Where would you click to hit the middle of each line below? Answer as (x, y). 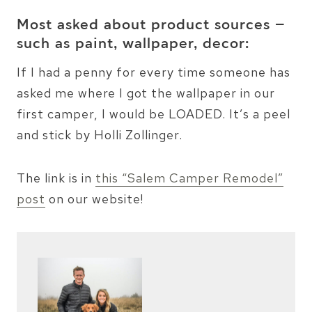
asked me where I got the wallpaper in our (146, 93)
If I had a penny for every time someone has (154, 72)
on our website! (94, 198)
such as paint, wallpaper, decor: (133, 44)
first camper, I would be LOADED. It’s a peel (154, 114)
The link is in (56, 178)
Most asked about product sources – (151, 25)
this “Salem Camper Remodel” (189, 178)
